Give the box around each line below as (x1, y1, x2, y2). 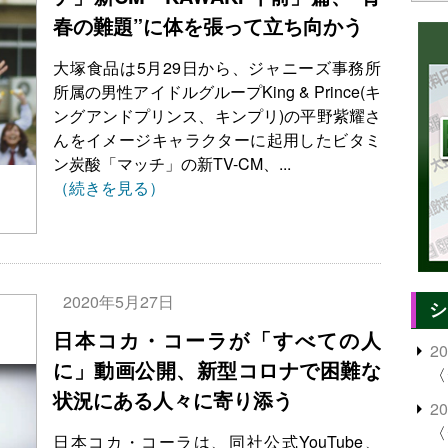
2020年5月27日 (63, 290, 175, 314)
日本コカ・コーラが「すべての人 (53, 325, 381, 355)
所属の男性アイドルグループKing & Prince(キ (53, 80, 381, 103)
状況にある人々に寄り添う (53, 385, 294, 415)
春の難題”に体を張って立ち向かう (53, 11, 364, 40)
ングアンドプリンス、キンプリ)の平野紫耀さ (53, 104, 381, 127)
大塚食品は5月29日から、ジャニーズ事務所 (53, 56, 381, 79)
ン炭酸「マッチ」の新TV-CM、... (53, 152, 292, 175)
